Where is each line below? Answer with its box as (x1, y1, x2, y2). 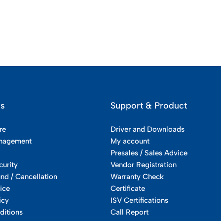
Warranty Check (110, 172, 164, 182)
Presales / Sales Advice (110, 148, 187, 158)
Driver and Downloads (110, 125, 184, 134)
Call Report (110, 208, 148, 217)
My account (110, 137, 149, 146)
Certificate (110, 184, 145, 193)
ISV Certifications (110, 196, 168, 205)
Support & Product (110, 100, 187, 111)
